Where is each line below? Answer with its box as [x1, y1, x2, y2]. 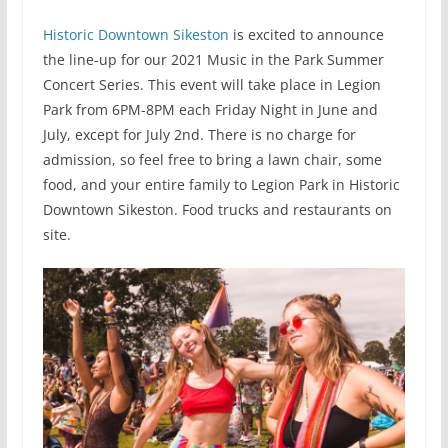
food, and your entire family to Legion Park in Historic [42, 175, 400, 195]
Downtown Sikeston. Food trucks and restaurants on [42, 200, 392, 220]
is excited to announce [228, 25, 384, 45]
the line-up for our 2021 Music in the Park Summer [42, 50, 384, 70]
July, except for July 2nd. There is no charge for [42, 125, 356, 145]
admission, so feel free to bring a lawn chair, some [42, 150, 382, 170]
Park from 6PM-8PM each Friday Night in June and [42, 100, 378, 120]
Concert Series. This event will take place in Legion [42, 75, 381, 95]
